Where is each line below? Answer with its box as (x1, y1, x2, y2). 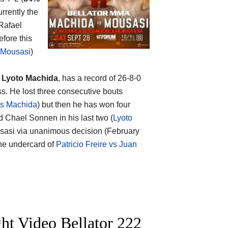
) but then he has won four (37, 100, 130, 109)
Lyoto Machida (2, 73, 58, 82)
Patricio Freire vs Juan (56, 139, 137, 149)
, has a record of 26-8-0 (58, 73, 141, 82)
